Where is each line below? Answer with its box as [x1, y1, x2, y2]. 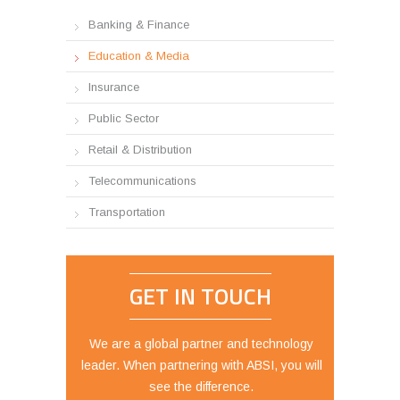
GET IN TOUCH [129, 279, 271, 314]
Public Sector [88, 112, 159, 126]
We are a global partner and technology [89, 337, 313, 352]
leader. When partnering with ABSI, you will [80, 358, 322, 373]
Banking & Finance [88, 18, 189, 32]
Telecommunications [88, 174, 196, 188]
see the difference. [149, 379, 254, 395]
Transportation [88, 205, 165, 220]
